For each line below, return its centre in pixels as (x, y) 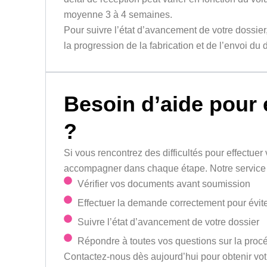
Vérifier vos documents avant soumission (164, 184)
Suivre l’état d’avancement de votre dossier (168, 222)
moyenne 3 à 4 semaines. (118, 15)
